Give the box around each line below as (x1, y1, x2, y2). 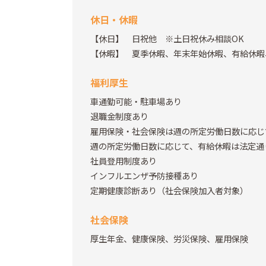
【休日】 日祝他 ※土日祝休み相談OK (90, 32, 244, 45)
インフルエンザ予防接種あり (90, 169, 198, 182)
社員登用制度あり (90, 154, 157, 167)
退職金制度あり (90, 110, 148, 123)
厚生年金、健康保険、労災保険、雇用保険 (90, 232, 248, 245)
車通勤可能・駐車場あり (90, 95, 182, 108)
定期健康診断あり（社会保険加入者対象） (90, 184, 248, 197)
